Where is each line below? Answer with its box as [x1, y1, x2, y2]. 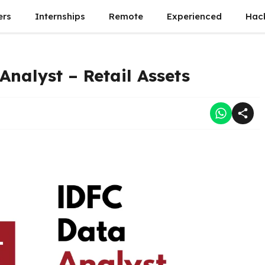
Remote [109, 11, 143, 22]
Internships [35, 11, 85, 22]
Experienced [167, 11, 222, 22]
